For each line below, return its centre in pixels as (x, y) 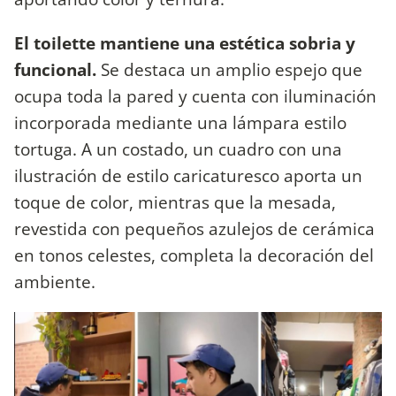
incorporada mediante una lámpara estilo (180, 122)
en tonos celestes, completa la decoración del (194, 255)
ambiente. (57, 281)
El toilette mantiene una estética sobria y (185, 42)
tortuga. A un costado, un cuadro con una (178, 148)
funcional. (55, 69)
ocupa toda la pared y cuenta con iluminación (195, 95)
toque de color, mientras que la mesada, (175, 202)
